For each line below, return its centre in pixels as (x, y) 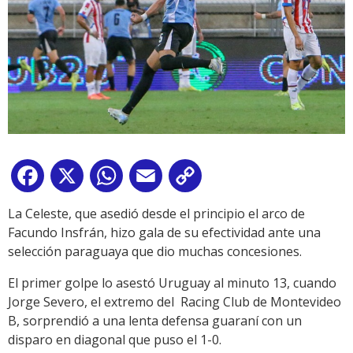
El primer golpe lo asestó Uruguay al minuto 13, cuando (172, 283)
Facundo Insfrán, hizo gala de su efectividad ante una (164, 233)
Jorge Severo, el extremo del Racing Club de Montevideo (175, 302)
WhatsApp (157, 179)
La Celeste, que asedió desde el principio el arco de (156, 214)
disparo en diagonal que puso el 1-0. (115, 340)
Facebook (76, 179)
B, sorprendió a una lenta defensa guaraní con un (155, 321)
